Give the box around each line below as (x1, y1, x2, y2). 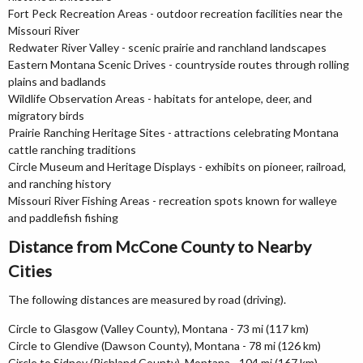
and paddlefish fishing (8, 211, 118, 224)
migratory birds (8, 109, 84, 122)
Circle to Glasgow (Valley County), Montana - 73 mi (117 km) (8, 322, 309, 335)
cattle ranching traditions (8, 143, 136, 156)
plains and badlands (8, 75, 106, 88)
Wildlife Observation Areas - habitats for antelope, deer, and (8, 92, 312, 105)
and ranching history (8, 177, 111, 190)
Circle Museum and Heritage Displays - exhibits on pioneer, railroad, (8, 160, 346, 173)
